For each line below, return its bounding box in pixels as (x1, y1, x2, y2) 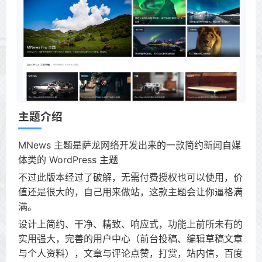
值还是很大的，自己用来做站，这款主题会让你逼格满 (18, 186, 243, 198)
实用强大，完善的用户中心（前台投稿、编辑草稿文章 (18, 233, 243, 245)
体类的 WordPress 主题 (18, 154, 118, 166)
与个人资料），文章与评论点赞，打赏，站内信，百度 (18, 247, 243, 260)
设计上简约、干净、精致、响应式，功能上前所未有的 (18, 218, 243, 230)
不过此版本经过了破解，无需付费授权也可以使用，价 (18, 171, 243, 184)
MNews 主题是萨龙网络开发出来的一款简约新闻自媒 (18, 139, 241, 151)
